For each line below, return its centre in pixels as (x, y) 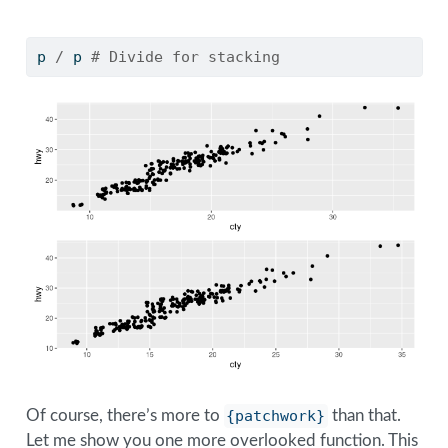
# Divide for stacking (185, 56)
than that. (365, 416)
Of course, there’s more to (124, 416)
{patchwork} (276, 416)
